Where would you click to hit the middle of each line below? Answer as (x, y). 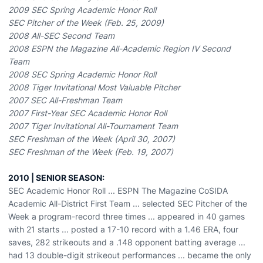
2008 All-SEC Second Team (61, 36)
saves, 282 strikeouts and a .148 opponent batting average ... (127, 242)
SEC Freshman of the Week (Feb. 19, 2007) (91, 152)
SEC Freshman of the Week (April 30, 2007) (92, 139)
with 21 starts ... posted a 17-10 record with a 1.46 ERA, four (123, 229)
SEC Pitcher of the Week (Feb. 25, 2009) (86, 23)
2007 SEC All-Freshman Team (65, 100)
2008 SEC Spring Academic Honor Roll (82, 74)
